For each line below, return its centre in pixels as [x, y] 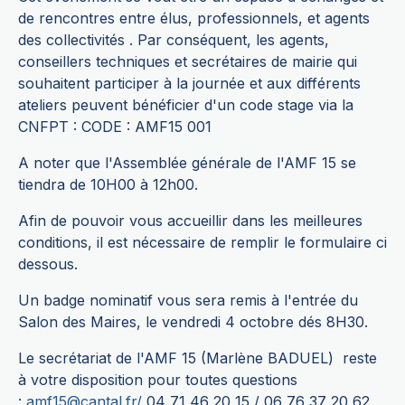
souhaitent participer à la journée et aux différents [189, 84]
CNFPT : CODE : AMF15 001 [119, 127]
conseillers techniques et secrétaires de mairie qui [188, 62]
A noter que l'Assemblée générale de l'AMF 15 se [187, 163]
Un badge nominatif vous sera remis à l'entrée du [188, 301]
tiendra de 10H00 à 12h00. [108, 185]
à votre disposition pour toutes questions [158, 380]
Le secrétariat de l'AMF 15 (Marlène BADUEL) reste [198, 358]
